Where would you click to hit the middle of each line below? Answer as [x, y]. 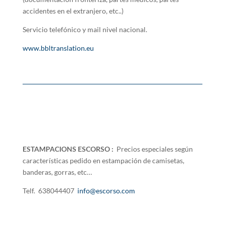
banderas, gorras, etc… [57, 172]
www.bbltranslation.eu [58, 48]
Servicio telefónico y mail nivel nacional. [85, 29]
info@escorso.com [106, 191]
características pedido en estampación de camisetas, [103, 160]
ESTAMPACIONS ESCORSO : [68, 149]
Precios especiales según [153, 149]
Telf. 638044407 [50, 191]
